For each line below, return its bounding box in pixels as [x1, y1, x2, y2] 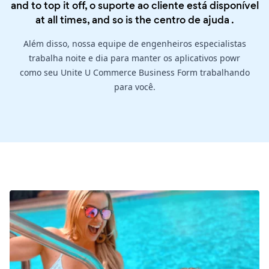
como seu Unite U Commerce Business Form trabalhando [19, 67, 250, 79]
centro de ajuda [153, 13, 229, 28]
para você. [113, 81, 156, 93]
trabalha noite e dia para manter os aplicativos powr [29, 52, 240, 64]
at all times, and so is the [35, 13, 154, 28]
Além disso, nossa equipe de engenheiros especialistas [23, 38, 246, 50]
